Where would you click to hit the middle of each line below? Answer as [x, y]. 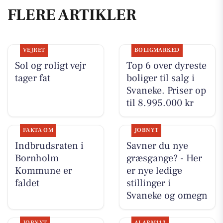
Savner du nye [157, 146]
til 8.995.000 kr [160, 103]
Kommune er [43, 171]
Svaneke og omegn [167, 196]
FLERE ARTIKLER [72, 15]
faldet [27, 183]
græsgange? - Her [164, 159]
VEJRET [34, 50]
